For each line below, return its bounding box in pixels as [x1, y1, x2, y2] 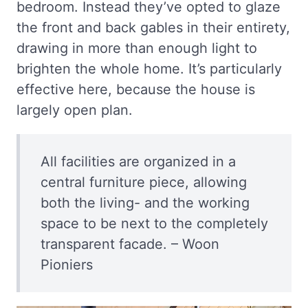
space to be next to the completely [41, 215, 268, 232]
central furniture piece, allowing [41, 174, 247, 191]
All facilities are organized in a [41, 153, 236, 170]
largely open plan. [16, 102, 133, 119]
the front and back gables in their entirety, [16, 19, 290, 36]
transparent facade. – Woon [41, 236, 219, 253]
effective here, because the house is [16, 81, 255, 98]
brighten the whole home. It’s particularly [16, 60, 282, 78]
